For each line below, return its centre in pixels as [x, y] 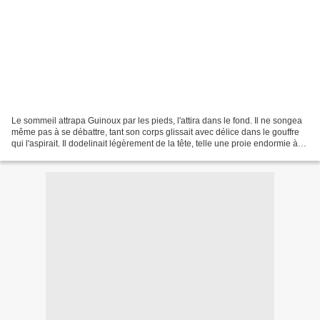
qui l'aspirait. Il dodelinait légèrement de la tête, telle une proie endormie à [155, 143]
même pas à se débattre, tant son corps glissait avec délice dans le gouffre [155, 132]
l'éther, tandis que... [49, 155]
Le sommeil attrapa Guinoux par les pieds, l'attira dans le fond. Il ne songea [157, 120]
